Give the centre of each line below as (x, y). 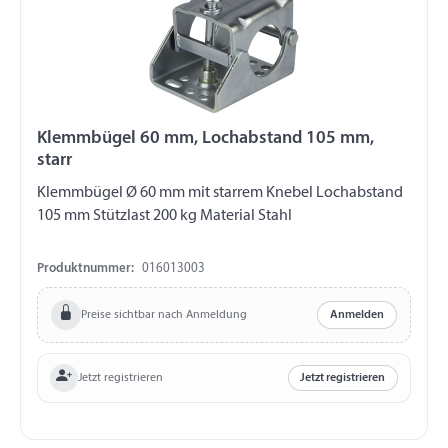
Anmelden (357, 315)
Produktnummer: (85, 269)
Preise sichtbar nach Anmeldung (163, 314)
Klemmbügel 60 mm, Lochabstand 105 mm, (88, 139)
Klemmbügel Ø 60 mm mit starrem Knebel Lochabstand (220, 193)
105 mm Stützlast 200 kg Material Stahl (164, 216)
